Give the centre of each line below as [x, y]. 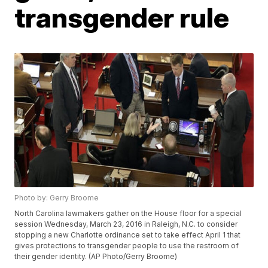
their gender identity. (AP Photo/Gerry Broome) [96, 257]
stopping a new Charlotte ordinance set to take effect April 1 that [128, 235]
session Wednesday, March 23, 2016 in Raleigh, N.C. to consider [126, 224]
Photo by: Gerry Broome [57, 198]
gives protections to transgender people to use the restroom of [127, 246]
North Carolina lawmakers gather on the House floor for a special [128, 214]
